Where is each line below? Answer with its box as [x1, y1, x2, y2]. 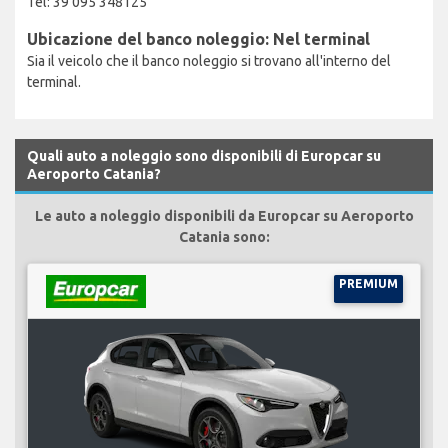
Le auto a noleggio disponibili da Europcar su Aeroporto [34, 207, 414, 224]
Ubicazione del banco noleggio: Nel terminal [27, 29, 370, 48]
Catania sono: [178, 228, 270, 245]
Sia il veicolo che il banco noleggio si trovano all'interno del [27, 52, 391, 69]
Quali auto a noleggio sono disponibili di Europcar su [27, 147, 381, 164]
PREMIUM [338, 276, 398, 290]
